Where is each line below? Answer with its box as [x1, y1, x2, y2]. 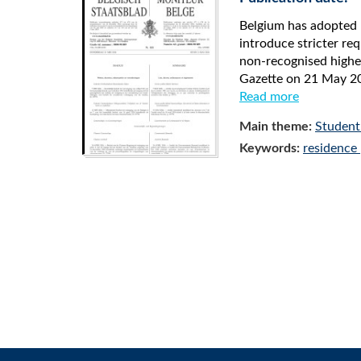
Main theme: [239, 120, 315, 133]
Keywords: [239, 142, 303, 155]
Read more [239, 90, 299, 103]
